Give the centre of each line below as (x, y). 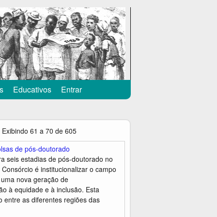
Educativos (32, 89)
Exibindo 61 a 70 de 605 (39, 131)
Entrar (71, 89)
